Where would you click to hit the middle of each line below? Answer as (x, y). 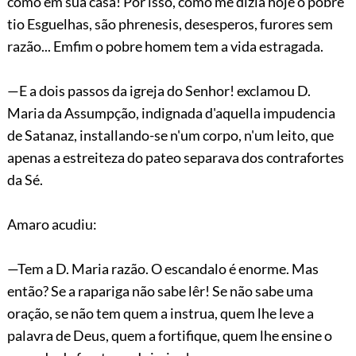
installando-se (123, 135)
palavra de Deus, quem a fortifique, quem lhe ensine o (169, 335)
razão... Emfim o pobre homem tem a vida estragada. (165, 46)
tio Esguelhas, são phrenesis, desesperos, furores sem (170, 23)
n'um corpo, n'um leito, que (250, 135)
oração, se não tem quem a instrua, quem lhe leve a (160, 313)
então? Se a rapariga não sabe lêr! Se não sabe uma (160, 290)
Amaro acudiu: (52, 224)
